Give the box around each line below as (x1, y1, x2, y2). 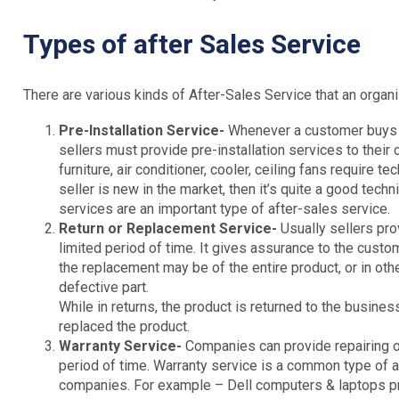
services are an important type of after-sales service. (59, 199, 390, 217)
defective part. (59, 278, 149, 296)
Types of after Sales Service (23, 28, 361, 61)
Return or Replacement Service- (59, 219, 281, 237)
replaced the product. (59, 317, 190, 335)
